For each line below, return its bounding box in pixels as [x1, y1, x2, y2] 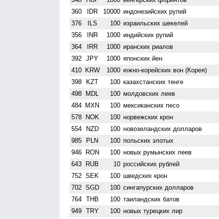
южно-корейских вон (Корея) [123, 66, 207, 74]
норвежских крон [123, 113, 174, 121]
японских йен [123, 54, 163, 62]
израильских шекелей [123, 19, 188, 27]
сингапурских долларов [123, 183, 194, 191]
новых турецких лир [123, 207, 183, 215]
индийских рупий [123, 31, 174, 39]
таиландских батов [123, 195, 180, 203]
